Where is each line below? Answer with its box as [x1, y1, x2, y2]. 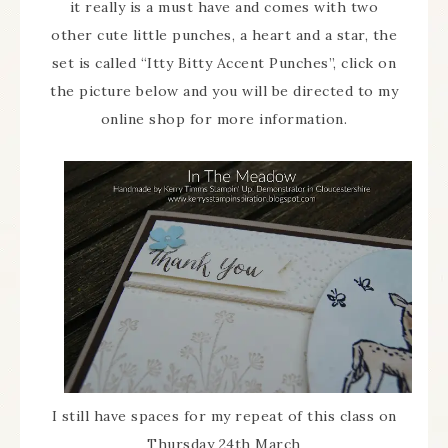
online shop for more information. [100, 110, 348, 129]
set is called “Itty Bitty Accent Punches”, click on [51, 54, 397, 73]
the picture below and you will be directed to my [50, 82, 398, 101]
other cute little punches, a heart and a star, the [51, 26, 397, 45]
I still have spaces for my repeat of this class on [51, 406, 397, 425]
